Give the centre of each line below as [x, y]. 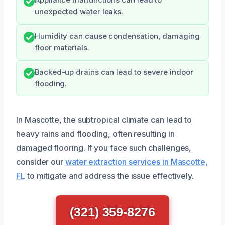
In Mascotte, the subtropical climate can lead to [104, 120]
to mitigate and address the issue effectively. [109, 176]
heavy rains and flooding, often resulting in [95, 134]
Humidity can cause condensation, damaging [117, 36]
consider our [41, 162]
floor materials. [62, 48]
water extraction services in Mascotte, [136, 162]
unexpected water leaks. [79, 12]
